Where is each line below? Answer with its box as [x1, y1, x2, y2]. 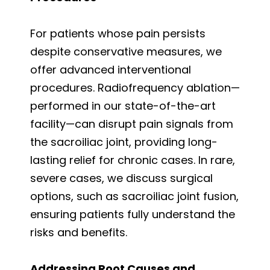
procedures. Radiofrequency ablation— [30, 80, 240, 95]
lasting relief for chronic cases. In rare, [30, 152, 235, 168]
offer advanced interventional [30, 61, 191, 77]
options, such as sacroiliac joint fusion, [30, 188, 239, 204]
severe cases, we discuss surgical [30, 170, 213, 186]
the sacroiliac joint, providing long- [30, 134, 218, 149]
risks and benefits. [30, 224, 127, 240]
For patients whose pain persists [30, 25, 206, 41]
